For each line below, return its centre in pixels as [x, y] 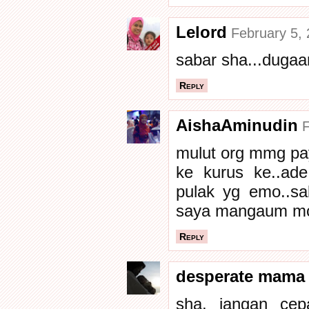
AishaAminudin [237, 125]
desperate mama [240, 276]
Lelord [201, 32]
